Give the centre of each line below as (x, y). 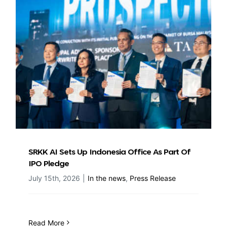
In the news (107, 178)
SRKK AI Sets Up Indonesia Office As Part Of (109, 152)
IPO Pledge (49, 164)
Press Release (153, 178)
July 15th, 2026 (54, 178)
